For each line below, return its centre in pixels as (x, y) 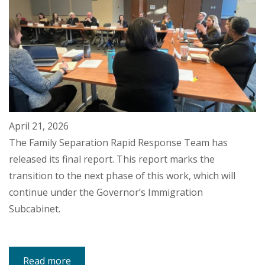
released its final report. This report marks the (112, 159)
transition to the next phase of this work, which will (122, 176)
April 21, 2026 (39, 126)
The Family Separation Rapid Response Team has (118, 143)
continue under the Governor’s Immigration (106, 193)
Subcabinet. (35, 209)
